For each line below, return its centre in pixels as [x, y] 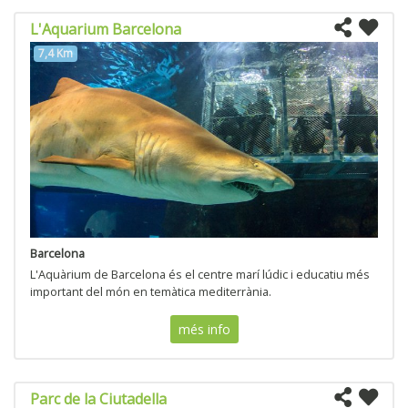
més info [204, 329]
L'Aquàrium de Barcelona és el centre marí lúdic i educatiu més [200, 274]
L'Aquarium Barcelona [106, 30]
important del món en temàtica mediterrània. [151, 291]
